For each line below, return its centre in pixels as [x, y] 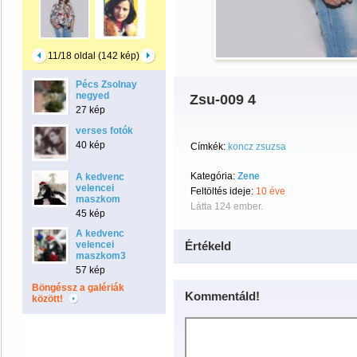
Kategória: [214, 176]
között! [49, 299]
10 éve [271, 191]
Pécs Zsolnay [106, 84]
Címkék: [208, 147]
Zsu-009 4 [223, 100]
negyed [92, 96]
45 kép [90, 214]
